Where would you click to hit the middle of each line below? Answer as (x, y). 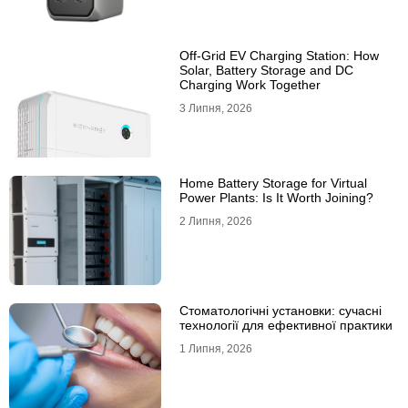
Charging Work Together (250, 85)
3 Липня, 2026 (215, 109)
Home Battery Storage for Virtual (273, 184)
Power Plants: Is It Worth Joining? (276, 198)
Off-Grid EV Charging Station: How (279, 56)
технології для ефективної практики (286, 326)
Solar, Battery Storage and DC (266, 71)
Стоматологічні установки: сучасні (280, 311)
